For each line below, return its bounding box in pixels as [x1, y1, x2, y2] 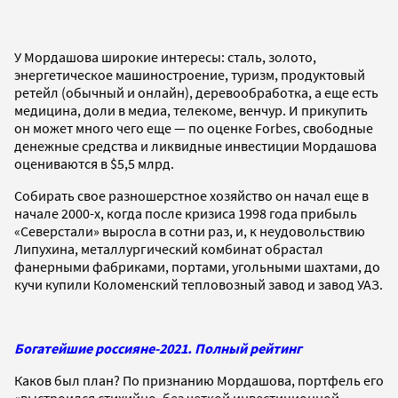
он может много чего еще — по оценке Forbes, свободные [14, 118, 373, 137]
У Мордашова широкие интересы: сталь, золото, [14, 47, 316, 66]
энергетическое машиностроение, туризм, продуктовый [14, 65, 365, 84]
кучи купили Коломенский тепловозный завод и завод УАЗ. [14, 275, 383, 293]
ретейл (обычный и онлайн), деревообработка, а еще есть [14, 83, 378, 101]
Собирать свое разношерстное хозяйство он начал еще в [14, 186, 369, 204]
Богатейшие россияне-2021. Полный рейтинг [14, 338, 302, 357]
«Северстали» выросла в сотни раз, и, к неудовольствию [14, 221, 365, 240]
